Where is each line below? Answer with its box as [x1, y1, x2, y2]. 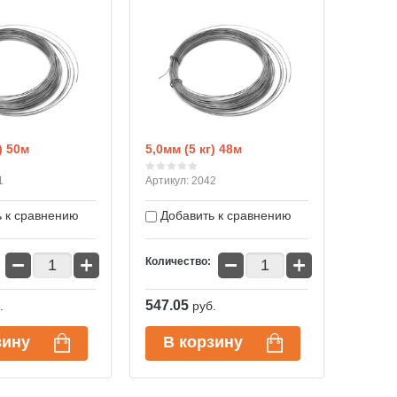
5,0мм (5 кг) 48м [145, 142, 242, 156]
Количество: [145, 255, 211, 268]
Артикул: [145, 175, 189, 187]
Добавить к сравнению [157, 208, 292, 222]
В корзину [163, 333, 243, 351]
